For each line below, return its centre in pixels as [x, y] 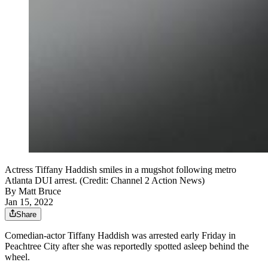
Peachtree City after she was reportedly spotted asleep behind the [127, 246]
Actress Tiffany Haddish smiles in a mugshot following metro [121, 170]
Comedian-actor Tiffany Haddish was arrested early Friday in [120, 236]
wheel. [17, 257]
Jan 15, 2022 [29, 202]
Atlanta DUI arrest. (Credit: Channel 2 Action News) [105, 181]
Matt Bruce [40, 191]
